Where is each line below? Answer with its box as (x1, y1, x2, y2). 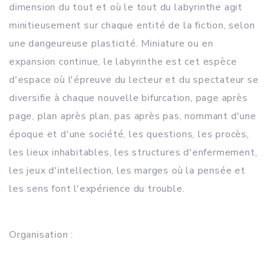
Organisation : (9, 228, 74, 241)
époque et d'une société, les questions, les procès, (9, 128, 249, 141)
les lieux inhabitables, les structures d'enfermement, (9, 146, 258, 159)
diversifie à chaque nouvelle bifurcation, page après (9, 91, 248, 105)
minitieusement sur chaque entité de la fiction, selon (9, 19, 255, 32)
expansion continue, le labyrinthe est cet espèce (9, 55, 237, 68)
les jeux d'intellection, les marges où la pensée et (9, 164, 246, 177)
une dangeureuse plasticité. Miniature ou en (9, 37, 214, 50)
